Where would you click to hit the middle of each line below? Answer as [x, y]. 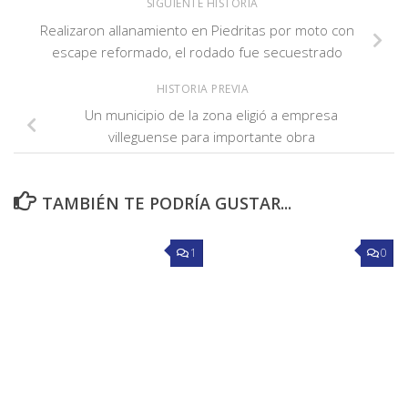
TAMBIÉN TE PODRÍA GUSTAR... [166, 204]
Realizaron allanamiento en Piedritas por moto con [197, 30]
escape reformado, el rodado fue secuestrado [197, 51]
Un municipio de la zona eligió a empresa [211, 115]
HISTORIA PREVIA [204, 88]
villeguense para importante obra [211, 137]
